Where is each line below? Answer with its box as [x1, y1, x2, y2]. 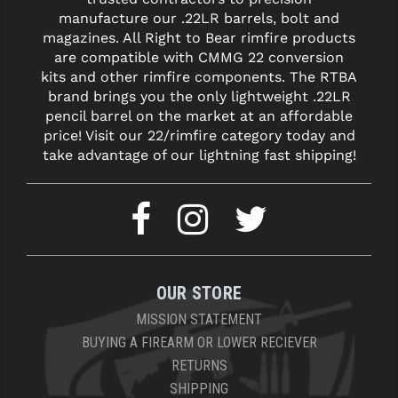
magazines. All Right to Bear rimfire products [43, 29, 355, 47]
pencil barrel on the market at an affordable [45, 107, 353, 125]
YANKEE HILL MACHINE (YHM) [12, 26, 196, 44]
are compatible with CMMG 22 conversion [54, 49, 344, 67]
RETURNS [171, 357, 227, 375]
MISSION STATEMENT [136, 311, 262, 329]
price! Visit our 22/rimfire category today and [43, 127, 355, 145]
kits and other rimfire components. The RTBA [41, 68, 357, 86]
